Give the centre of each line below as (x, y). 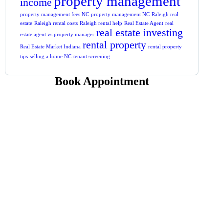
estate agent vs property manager (57, 34)
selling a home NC (51, 56)
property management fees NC (55, 14)
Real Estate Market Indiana (51, 46)
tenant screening (92, 56)
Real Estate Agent (144, 23)
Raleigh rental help (101, 23)
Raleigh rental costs (56, 23)
